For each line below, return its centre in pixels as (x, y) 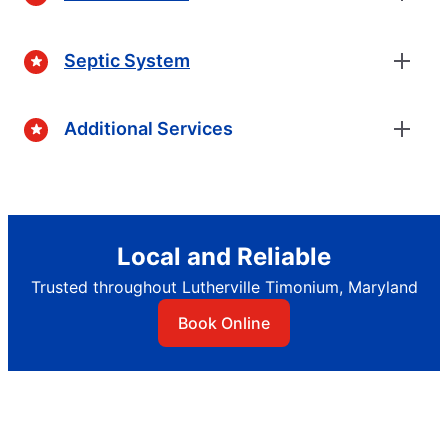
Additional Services (148, 129)
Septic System (127, 61)
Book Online (224, 322)
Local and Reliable (224, 256)
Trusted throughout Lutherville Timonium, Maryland (224, 286)
